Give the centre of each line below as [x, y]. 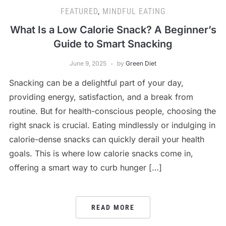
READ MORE [113, 207]
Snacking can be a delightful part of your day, [96, 83]
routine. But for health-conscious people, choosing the [112, 111]
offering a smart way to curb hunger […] [85, 167]
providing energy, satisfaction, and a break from [101, 97]
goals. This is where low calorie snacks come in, [101, 153]
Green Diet [141, 63]
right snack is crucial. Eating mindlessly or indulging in [112, 125]
